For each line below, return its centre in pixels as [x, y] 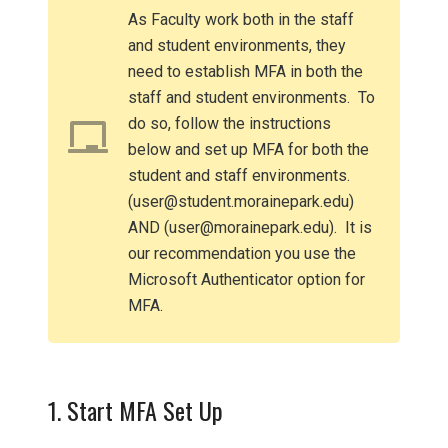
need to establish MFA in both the [245, 71]
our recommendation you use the [242, 253]
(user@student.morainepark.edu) [241, 201]
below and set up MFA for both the [248, 149]
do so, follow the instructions [229, 123]
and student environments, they [237, 45]
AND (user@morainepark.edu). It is [250, 227]
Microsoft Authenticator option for [246, 279]
